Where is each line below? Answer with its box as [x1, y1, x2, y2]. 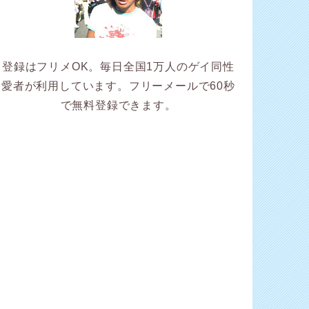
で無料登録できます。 [60, 99, 177, 112]
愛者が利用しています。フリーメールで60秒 [1, 80, 235, 92]
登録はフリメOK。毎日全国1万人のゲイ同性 [2, 61, 235, 73]
